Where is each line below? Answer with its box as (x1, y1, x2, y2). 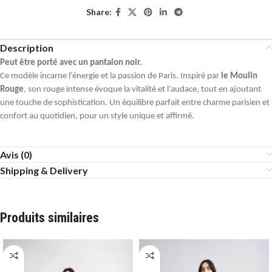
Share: (86, 7, 112, 18)
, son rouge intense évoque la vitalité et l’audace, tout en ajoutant (24, 84, 261, 94)
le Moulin (221, 71, 257, 81)
